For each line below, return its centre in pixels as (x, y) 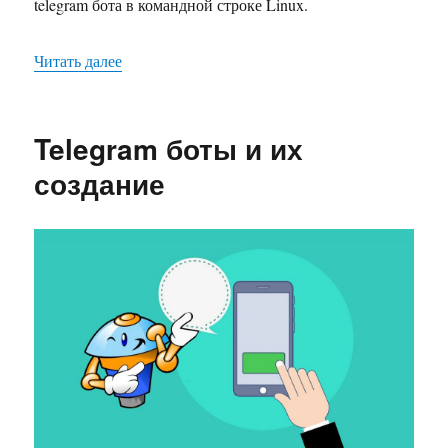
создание (100, 183)
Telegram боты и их (169, 148)
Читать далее (78, 60)
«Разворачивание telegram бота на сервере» (268, 59)
